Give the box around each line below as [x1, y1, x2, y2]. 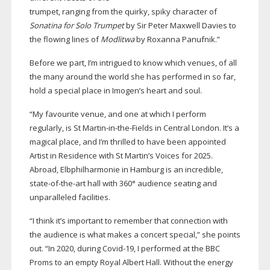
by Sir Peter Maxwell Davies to [124, 20, 236, 31]
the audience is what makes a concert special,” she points [29, 229, 240, 240]
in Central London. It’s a [152, 122, 239, 134]
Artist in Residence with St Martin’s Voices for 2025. [29, 150, 213, 162]
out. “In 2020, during [29, 243, 102, 254]
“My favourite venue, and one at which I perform [29, 108, 206, 120]
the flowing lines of [29, 34, 101, 45]
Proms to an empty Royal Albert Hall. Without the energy [29, 257, 233, 268]
